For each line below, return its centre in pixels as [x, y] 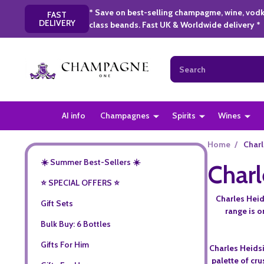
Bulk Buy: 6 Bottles [75, 224]
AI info [74, 115]
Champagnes [125, 115]
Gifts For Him [65, 244]
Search [183, 62]
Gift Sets [57, 203]
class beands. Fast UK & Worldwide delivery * [175, 24]
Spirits [184, 115]
